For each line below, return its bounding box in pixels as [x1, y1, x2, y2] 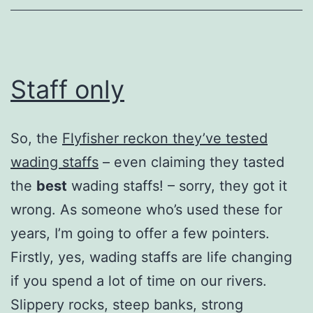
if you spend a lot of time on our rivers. [10, 272, 267, 289]
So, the [10, 129, 62, 147]
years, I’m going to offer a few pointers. [10, 224, 270, 242]
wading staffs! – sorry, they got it [67, 177, 287, 194]
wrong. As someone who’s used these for [10, 201, 282, 218]
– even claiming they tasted [99, 153, 284, 170]
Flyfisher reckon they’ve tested [62, 129, 268, 147]
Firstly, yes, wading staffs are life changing [10, 248, 292, 265]
